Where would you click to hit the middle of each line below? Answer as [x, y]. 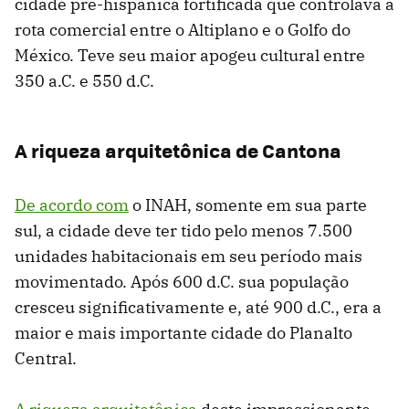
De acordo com [72, 205]
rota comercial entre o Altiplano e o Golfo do [183, 30]
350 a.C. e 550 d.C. [84, 81]
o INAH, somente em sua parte [248, 205]
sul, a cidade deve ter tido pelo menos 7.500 [184, 231]
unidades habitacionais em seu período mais [189, 257]
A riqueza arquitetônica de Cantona [178, 151]
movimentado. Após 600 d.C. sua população [182, 282]
